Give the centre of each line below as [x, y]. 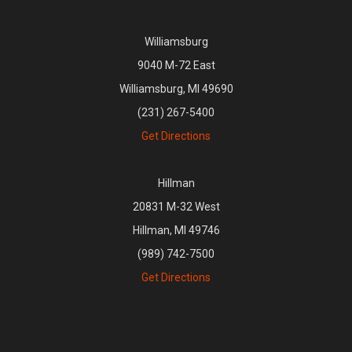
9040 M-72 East [176, 65]
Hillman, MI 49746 [176, 230]
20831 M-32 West [176, 206]
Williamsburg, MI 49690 [176, 88]
